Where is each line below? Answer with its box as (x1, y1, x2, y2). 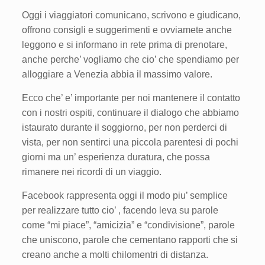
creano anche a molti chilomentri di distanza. (21, 249, 208, 260)
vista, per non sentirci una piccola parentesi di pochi (21, 137, 238, 147)
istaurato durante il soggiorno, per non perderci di (21, 122, 227, 132)
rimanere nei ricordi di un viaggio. (21, 166, 161, 177)
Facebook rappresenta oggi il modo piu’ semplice (21, 190, 228, 201)
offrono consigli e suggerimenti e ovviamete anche (21, 24, 232, 35)
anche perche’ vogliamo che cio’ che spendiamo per (21, 54, 239, 64)
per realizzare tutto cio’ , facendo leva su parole (21, 205, 218, 215)
